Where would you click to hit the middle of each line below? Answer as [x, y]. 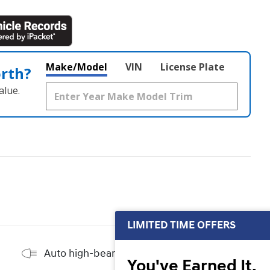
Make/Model [77, 67]
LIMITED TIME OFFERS [181, 225]
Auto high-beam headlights [108, 253]
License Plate [193, 67]
